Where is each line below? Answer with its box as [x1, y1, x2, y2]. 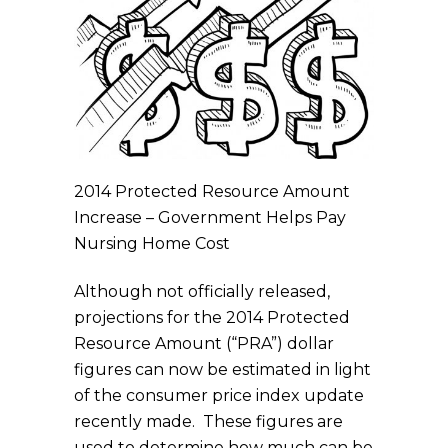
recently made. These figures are [74, 411, 343, 431]
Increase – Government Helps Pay [74, 207, 346, 227]
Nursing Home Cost [74, 233, 230, 253]
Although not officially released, [74, 281, 330, 301]
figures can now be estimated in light [74, 359, 371, 379]
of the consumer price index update [74, 385, 364, 405]
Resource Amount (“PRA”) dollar [74, 333, 334, 353]
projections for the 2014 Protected [74, 307, 350, 327]
